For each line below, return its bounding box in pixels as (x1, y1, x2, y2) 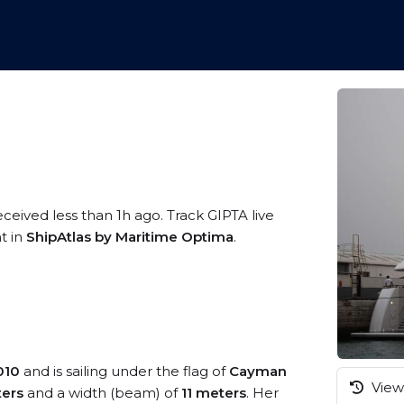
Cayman (229, 363, 287, 380)
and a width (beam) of (23, 384, 181, 401)
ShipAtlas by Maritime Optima (26, 228, 234, 245)
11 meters (181, 384, 246, 401)
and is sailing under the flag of (20, 363, 229, 380)
